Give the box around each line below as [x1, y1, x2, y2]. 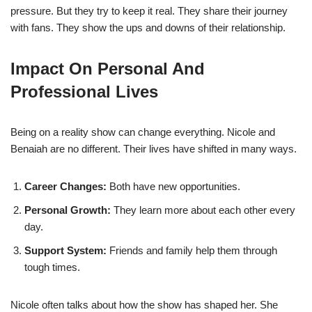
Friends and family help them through [107, 244, 277, 256]
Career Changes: [24, 180, 107, 192]
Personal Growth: [24, 203, 111, 216]
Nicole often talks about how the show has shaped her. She [10, 298, 278, 311]
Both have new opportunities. [107, 180, 240, 192]
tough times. [24, 260, 80, 273]
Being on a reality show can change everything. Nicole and [10, 125, 275, 138]
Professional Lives [10, 81, 158, 101]
